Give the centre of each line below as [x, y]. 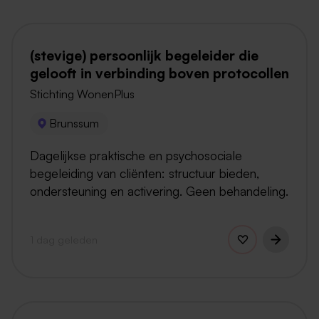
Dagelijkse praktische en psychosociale [136, 155]
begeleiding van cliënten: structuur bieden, [145, 173]
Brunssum [74, 124]
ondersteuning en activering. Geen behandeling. [159, 190]
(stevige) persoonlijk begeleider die [144, 56]
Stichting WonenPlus [82, 94]
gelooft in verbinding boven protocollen [159, 74]
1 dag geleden [64, 239]
